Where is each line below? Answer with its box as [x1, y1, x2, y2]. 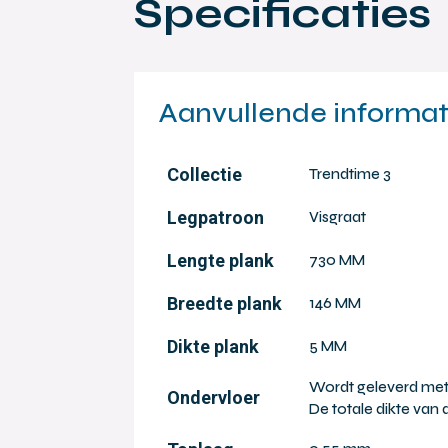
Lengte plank [167, 249, 275, 271]
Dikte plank [167, 335, 260, 357]
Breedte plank [167, 292, 283, 314]
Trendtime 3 [309, 164, 392, 183]
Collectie [167, 163, 243, 185]
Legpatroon [167, 206, 265, 228]
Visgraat [309, 207, 367, 226]
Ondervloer [167, 386, 261, 408]
